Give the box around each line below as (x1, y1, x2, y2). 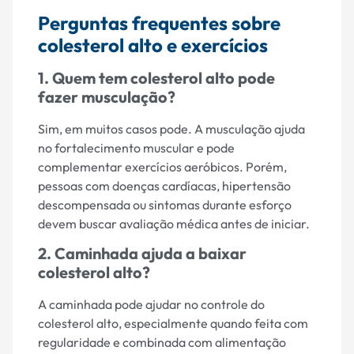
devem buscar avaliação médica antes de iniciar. (38, 216, 310, 232)
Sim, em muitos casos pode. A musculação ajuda (38, 121, 305, 137)
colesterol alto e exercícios (38, 33, 268, 58)
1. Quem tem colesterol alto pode (38, 68, 275, 88)
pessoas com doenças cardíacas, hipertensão (38, 178, 291, 194)
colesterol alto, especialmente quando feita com (38, 315, 308, 332)
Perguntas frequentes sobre (38, 11, 281, 36)
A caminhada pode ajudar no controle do (38, 296, 265, 313)
